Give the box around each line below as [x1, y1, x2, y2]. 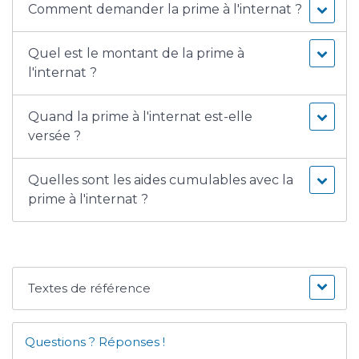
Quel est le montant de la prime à [28, 46, 245, 62]
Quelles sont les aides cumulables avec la [28, 172, 294, 188]
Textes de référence [28, 280, 151, 296]
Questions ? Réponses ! [25, 334, 165, 350]
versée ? [28, 128, 82, 144]
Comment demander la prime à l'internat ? [28, 2, 303, 18]
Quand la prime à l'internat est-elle [28, 109, 253, 125]
